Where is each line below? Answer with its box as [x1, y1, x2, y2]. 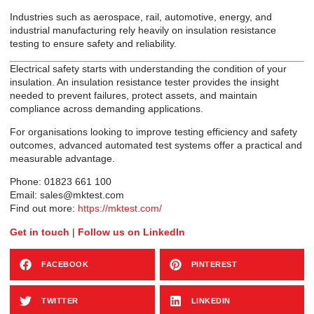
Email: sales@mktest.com [10, 189, 124, 201]
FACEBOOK [41, 260, 88, 269]
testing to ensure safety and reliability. [10, 38, 177, 50]
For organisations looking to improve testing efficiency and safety [10, 126, 297, 138]
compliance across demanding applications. [10, 102, 203, 114]
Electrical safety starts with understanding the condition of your [10, 62, 287, 74]
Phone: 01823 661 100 [10, 176, 111, 188]
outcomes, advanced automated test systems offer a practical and [10, 139, 302, 151]
